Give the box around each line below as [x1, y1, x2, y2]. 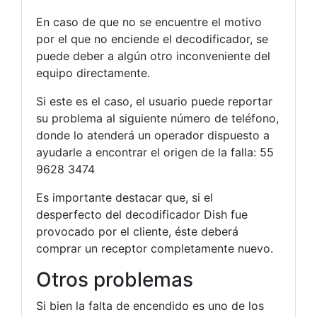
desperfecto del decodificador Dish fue [36, 207, 248, 222]
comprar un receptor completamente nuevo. [36, 241, 273, 256]
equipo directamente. [36, 66, 150, 81]
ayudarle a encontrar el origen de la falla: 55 [36, 145, 274, 160]
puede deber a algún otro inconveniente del [36, 49, 270, 64]
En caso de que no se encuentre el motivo [36, 15, 262, 30]
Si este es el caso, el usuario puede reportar [36, 94, 272, 109]
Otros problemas [36, 267, 193, 292]
